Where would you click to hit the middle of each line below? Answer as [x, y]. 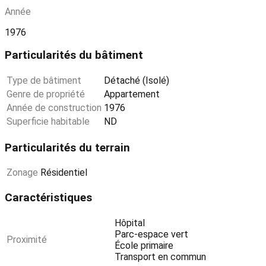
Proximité [27, 239]
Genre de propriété [46, 94]
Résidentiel [64, 173]
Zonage [22, 173]
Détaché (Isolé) [137, 80]
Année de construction [54, 108]
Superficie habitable [48, 121]
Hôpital [130, 223]
